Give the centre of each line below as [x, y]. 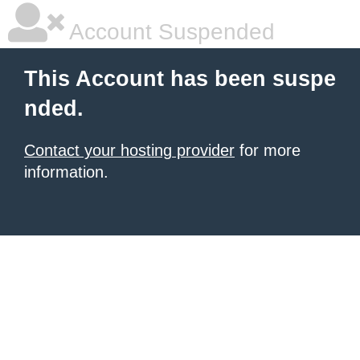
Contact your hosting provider [129, 150]
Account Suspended [170, 32]
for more [268, 150]
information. [66, 172]
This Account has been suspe [180, 79]
